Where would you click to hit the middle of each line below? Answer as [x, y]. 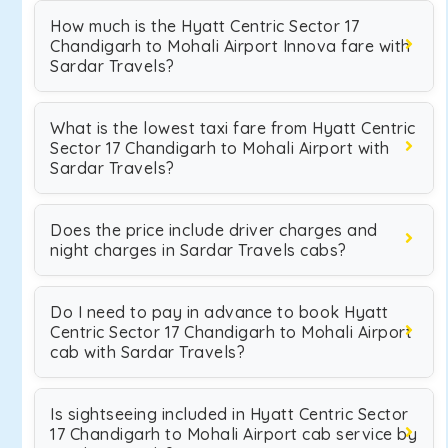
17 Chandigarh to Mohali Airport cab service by [233, 434]
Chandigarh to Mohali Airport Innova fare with [230, 46]
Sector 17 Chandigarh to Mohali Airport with [220, 148]
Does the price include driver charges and [214, 230]
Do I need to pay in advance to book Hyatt [219, 312]
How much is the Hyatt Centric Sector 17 [205, 26]
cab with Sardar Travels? [147, 352]
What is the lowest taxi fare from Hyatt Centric [233, 128]
